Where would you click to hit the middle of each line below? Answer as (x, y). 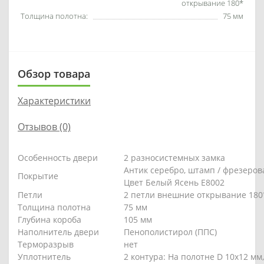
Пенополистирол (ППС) (170, 232)
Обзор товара (54, 73)
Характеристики (54, 100)
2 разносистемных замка (176, 157)
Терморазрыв (46, 244)
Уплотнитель (44, 256)
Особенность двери (58, 157)
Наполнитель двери (58, 232)
